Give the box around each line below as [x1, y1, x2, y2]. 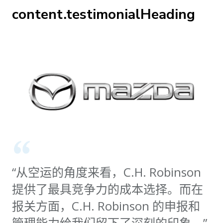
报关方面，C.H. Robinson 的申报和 [12, 198, 200, 215]
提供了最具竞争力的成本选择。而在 [12, 181, 203, 198]
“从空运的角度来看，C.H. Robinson [12, 164, 201, 181]
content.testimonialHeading [12, 4, 195, 24]
